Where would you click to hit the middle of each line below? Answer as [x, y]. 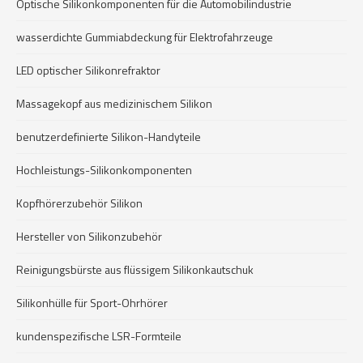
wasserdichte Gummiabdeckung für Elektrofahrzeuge [145, 37]
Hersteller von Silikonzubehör [89, 236]
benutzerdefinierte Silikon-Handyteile [109, 137]
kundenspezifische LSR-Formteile [99, 336]
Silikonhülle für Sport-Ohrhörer [92, 303]
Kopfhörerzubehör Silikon [79, 203]
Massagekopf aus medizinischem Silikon [114, 103]
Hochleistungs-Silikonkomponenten [104, 170]
